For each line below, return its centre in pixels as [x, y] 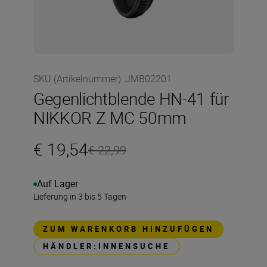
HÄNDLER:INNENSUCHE [106, 246]
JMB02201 [148, 79]
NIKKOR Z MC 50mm [110, 117]
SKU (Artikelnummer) [77, 79]
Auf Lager [58, 184]
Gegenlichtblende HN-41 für [131, 98]
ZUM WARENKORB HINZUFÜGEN [128, 229]
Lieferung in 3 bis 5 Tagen [80, 196]
